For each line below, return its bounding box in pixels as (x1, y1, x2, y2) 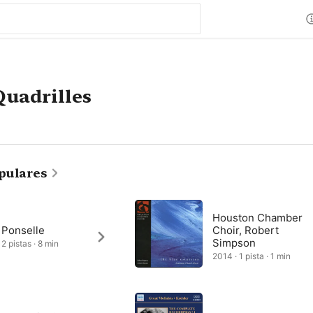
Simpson (212, 236, 256, 249)
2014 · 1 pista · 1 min (212, 251, 291, 261)
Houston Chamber (212, 211, 303, 224)
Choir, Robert (212, 224, 279, 237)
